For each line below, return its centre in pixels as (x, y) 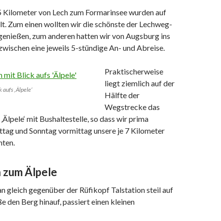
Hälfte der (122, 95)
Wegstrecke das (132, 107)
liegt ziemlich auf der (140, 83)
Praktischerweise (134, 71)
